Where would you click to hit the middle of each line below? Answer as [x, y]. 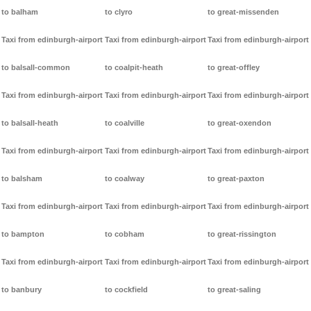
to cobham [124, 234]
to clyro [118, 12]
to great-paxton [236, 179]
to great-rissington [242, 234]
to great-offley [234, 68]
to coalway [124, 179]
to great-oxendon [240, 123]
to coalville [124, 123]
